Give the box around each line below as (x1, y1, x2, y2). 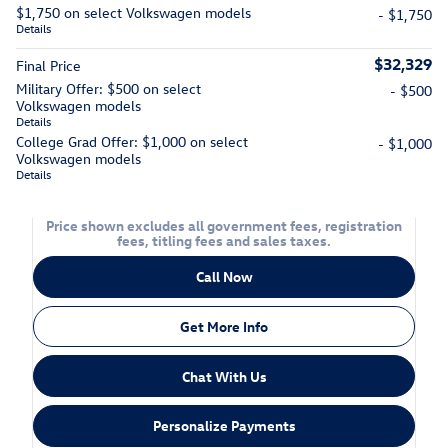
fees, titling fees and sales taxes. (117, 231, 331, 251)
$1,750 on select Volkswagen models (16, 3, 251, 23)
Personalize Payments (152, 416, 296, 436)
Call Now (195, 267, 253, 287)
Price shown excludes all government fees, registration (46, 216, 402, 236)
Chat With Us (181, 366, 267, 386)
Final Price (16, 56, 81, 76)
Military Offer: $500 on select (16, 79, 201, 99)
